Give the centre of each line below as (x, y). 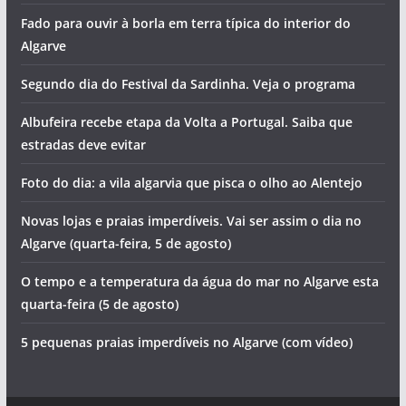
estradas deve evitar (83, 144)
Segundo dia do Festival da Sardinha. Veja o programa (188, 83)
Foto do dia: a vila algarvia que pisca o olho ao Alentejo (191, 182)
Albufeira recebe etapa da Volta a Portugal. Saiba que (186, 121)
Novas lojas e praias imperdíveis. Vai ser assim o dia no (191, 220)
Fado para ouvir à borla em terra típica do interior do (185, 23)
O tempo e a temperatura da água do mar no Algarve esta (199, 281)
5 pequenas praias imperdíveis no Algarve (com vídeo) (186, 342)
